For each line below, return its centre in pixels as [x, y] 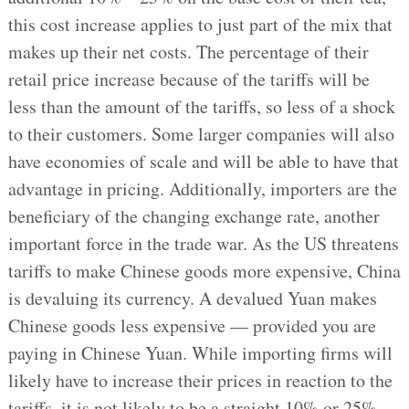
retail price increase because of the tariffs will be [189, 79]
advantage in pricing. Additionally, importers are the [202, 189]
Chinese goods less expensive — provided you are [192, 326]
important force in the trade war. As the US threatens [203, 244]
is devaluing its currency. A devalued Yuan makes [192, 299]
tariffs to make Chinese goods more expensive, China [204, 271]
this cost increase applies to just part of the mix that [200, 25]
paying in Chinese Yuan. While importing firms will [200, 353]
